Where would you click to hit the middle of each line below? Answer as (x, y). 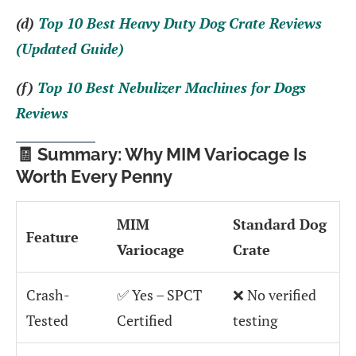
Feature (52, 236)
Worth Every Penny (94, 176)
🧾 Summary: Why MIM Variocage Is (161, 154)
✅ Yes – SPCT (159, 294)
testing (255, 320)
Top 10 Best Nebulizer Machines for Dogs (172, 87)
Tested (47, 320)
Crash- (48, 294)
